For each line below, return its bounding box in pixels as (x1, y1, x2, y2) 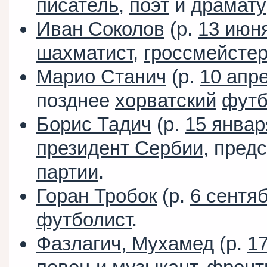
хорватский (115, 89, 216, 112)
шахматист (36, 42, 133, 64)
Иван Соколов (36, 18, 164, 41)
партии (36, 161, 98, 184)
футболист (36, 209, 132, 231)
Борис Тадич (36, 113, 151, 136)
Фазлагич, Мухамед (36, 232, 214, 255)
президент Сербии (36, 137, 203, 160)
